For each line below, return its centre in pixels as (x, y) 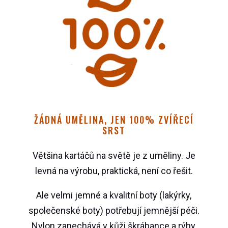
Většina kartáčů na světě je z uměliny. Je (114, 156)
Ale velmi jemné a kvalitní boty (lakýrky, (114, 195)
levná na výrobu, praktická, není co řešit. (114, 171)
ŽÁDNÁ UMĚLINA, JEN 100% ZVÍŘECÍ (114, 120)
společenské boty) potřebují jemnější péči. (114, 211)
